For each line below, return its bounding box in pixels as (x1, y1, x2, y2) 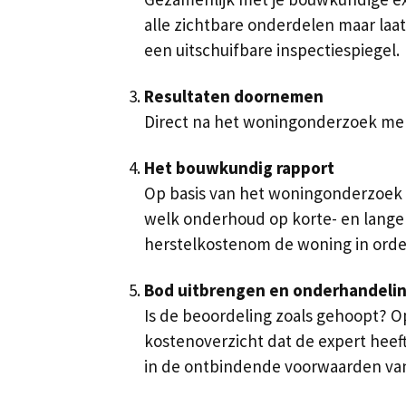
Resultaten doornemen (144, 84, 324, 107)
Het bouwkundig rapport (144, 156, 334, 179)
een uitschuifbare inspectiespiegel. (144, 39, 400, 62)
